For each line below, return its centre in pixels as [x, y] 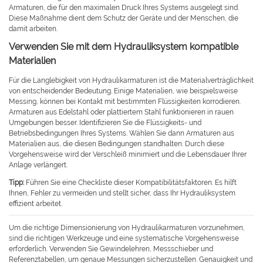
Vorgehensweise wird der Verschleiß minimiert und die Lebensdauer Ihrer [128, 155]
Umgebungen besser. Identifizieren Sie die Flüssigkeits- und [105, 123]
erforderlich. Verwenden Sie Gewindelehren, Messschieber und [111, 249]
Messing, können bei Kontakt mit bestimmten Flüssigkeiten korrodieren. [125, 102]
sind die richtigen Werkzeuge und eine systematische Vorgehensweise [124, 239]
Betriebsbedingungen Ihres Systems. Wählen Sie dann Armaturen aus [122, 134]
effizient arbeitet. [36, 204]
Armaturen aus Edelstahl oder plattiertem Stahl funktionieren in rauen [121, 112]
